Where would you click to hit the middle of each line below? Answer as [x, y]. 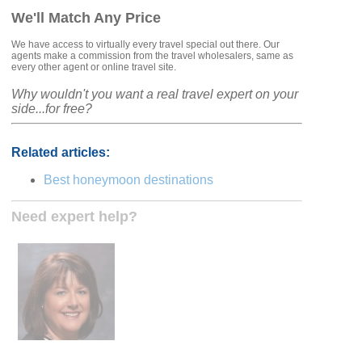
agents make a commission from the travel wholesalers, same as [153, 56]
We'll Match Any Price [86, 18]
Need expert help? [75, 217]
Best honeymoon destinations [129, 180]
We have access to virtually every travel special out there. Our [146, 45]
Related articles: [61, 153]
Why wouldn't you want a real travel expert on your [155, 95]
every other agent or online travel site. [94, 67]
